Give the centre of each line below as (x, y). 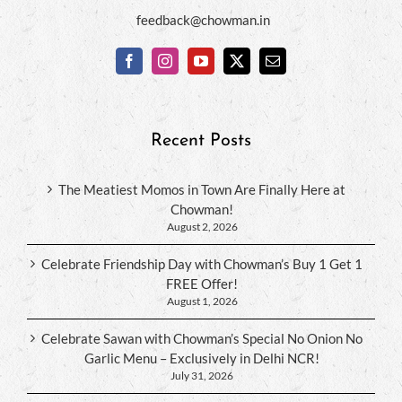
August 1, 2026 (202, 301)
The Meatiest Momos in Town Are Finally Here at (202, 189)
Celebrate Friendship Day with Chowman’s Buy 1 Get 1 (202, 263)
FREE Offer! (202, 283)
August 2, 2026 (202, 226)
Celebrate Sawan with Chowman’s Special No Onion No (202, 338)
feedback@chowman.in (203, 19)
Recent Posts (201, 140)
